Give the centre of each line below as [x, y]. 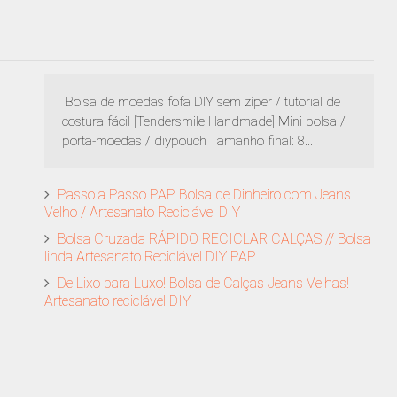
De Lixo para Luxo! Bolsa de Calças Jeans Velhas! [203, 283]
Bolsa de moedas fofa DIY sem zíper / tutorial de [201, 102]
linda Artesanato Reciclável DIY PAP [150, 257]
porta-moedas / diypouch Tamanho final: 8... [187, 141]
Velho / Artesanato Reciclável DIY [142, 212]
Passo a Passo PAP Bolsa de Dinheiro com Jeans [204, 195]
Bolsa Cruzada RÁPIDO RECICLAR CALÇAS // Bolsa [214, 239]
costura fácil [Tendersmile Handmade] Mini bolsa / [204, 121]
